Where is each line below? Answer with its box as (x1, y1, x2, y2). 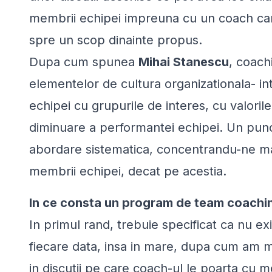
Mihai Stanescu (138, 54, 229, 69)
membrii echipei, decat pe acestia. (29, 163, 226, 178)
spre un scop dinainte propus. (29, 32, 202, 47)
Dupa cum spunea (29, 54, 138, 69)
